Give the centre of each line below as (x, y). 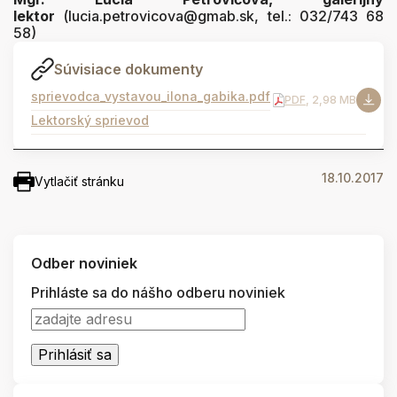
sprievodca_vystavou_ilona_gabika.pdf (151, 97)
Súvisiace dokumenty (128, 69)
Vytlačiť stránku (79, 181)
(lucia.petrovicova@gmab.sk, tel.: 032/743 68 (219, 16)
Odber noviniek (84, 263)
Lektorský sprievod (90, 120)
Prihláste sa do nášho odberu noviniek (158, 292)
